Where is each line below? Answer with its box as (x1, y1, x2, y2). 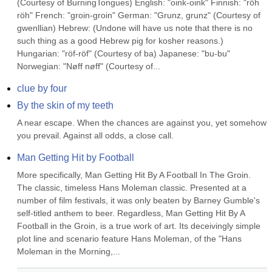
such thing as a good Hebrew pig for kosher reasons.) (17, 36, 223, 46)
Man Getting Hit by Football (17, 152, 134, 163)
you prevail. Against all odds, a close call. (17, 131, 174, 140)
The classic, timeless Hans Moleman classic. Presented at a (17, 183, 246, 192)
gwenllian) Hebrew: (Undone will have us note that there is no (17, 23, 253, 33)
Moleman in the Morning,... (17, 246, 120, 256)
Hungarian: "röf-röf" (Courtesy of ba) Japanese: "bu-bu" (17, 49, 230, 58)
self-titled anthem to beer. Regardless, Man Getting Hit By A (17, 208, 245, 218)
